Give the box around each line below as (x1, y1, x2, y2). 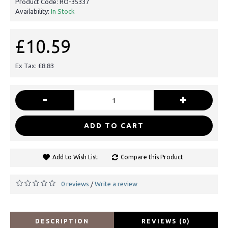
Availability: (15, 7, 51, 15)
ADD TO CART (84, 121, 144, 130)
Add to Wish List (52, 153, 98, 160)
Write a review (95, 180, 137, 187)
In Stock (51, 7, 75, 15)
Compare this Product (120, 153, 183, 160)
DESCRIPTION (35, 217, 89, 224)
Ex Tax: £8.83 (15, 62, 54, 69)
